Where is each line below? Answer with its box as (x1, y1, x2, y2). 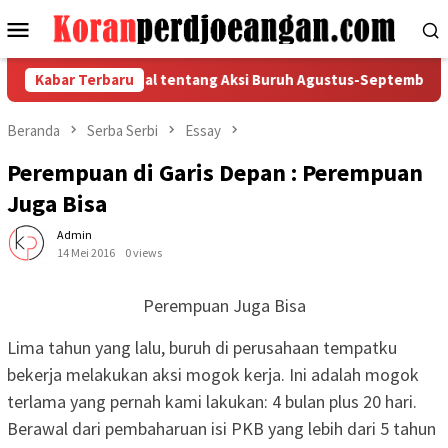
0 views (125, 245, 162, 261)
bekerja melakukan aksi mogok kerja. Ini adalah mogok (7, 363, 419, 387)
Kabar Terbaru (35, 70, 134, 89)
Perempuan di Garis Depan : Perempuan (7, 157, 423, 189)
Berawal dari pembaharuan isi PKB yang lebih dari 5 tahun (7, 417, 436, 441)
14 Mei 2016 (57, 245, 115, 261)
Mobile (32, 37, 111, 73)
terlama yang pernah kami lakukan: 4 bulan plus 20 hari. (7, 390, 417, 414)
